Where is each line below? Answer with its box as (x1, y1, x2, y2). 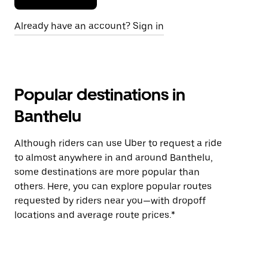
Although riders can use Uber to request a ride (14, 138, 222, 149)
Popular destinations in (14, 84, 185, 105)
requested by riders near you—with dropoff (14, 195, 206, 206)
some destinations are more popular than (14, 166, 200, 178)
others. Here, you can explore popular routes (14, 181, 212, 192)
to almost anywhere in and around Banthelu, (14, 152, 213, 163)
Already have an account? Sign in (14, 20, 164, 32)
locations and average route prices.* (14, 209, 175, 221)
